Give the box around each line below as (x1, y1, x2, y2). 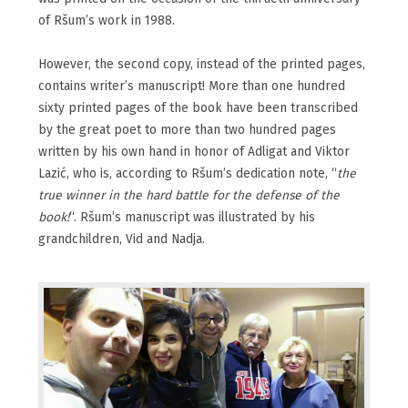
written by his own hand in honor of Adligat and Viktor (38, 146, 350, 159)
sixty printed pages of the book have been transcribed (38, 102, 358, 116)
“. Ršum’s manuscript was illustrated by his (69, 211, 315, 225)
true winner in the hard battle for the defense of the (38, 189, 340, 203)
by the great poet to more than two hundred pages (38, 124, 336, 138)
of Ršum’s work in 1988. (38, 14, 175, 27)
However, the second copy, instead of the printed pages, (38, 58, 365, 72)
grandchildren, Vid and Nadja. (38, 233, 205, 247)
